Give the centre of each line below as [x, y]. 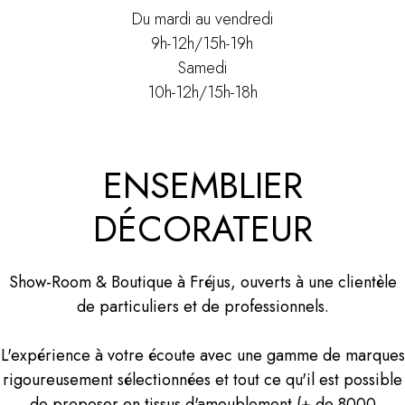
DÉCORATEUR [202, 228]
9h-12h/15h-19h [202, 44]
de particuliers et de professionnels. [202, 306]
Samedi [202, 68]
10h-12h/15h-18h [202, 93]
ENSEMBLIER [202, 185]
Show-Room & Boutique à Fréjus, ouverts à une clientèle [202, 282]
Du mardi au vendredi [202, 19]
